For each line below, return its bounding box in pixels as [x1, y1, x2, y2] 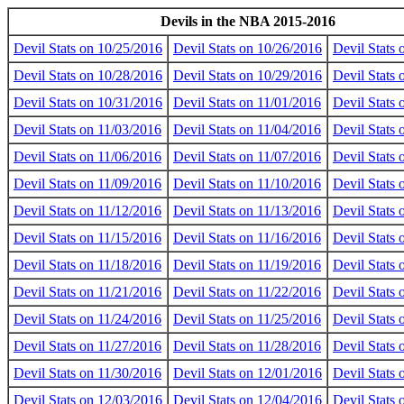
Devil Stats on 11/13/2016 [173, 203, 321, 218]
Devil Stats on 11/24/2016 [14, 311, 161, 326]
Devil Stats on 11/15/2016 [14, 230, 161, 245]
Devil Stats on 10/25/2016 [14, 41, 162, 56]
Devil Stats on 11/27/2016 [14, 338, 161, 353]
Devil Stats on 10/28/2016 [14, 68, 162, 83]
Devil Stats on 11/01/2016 [173, 95, 321, 110]
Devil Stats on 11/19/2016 [173, 257, 321, 272]
